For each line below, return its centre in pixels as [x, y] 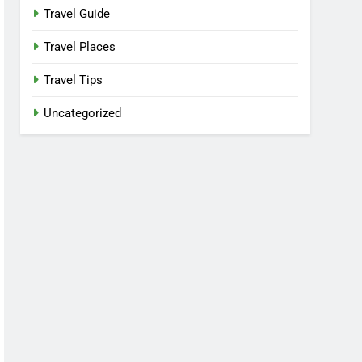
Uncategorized [83, 113]
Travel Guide [77, 14]
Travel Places [80, 47]
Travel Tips [74, 80]
